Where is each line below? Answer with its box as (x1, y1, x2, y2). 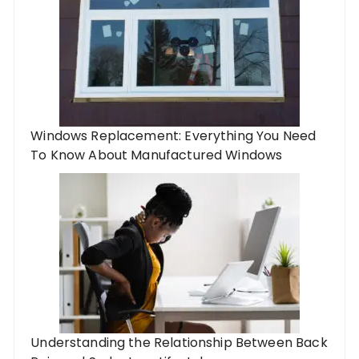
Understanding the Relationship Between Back (30, 333, 328, 352)
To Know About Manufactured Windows (30, 145, 283, 164)
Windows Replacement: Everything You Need (30, 126, 317, 145)
